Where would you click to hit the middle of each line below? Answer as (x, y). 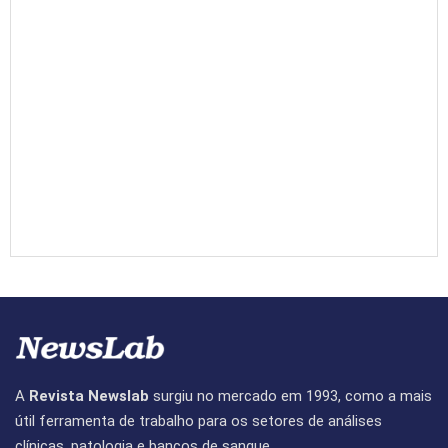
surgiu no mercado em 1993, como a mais (290, 396)
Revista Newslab (89, 396)
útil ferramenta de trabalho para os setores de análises (198, 421)
